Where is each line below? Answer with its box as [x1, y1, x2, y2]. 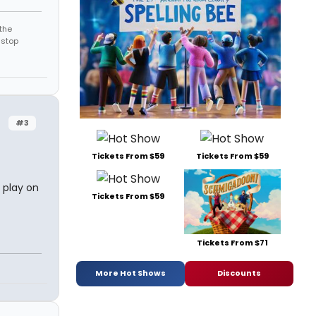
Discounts [217, 267, 261, 279]
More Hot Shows [95, 267, 166, 279]
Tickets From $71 [196, 236, 268, 248]
